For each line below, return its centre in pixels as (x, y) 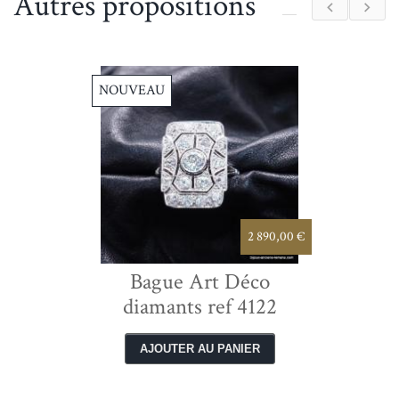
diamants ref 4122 (199, 306)
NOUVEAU (132, 90)
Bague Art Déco (199, 281)
